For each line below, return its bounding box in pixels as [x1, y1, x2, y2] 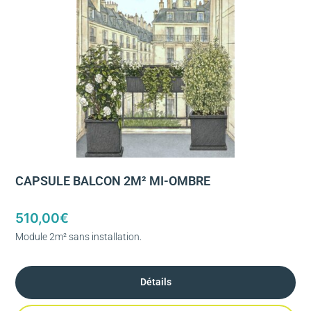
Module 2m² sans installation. [15, 230, 142, 242]
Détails [140, 276, 171, 288]
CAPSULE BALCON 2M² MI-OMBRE [15, 174, 210, 189]
